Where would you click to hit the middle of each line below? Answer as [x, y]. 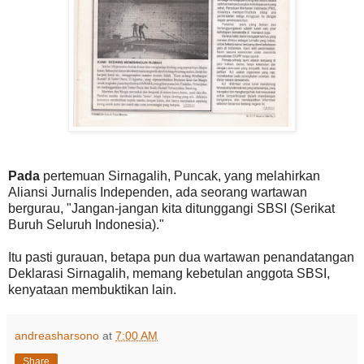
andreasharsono [57, 335]
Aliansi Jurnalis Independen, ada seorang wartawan [158, 192]
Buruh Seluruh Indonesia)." [88, 224]
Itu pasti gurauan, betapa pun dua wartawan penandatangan [181, 257]
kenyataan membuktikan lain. [94, 289]
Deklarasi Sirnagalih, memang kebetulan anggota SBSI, [169, 273]
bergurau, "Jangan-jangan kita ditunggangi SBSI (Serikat [171, 208]
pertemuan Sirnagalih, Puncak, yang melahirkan [180, 175]
